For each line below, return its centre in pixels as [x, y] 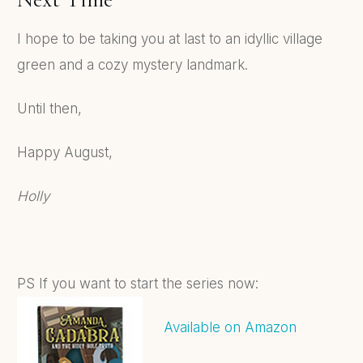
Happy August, [65, 152]
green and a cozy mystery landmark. [132, 64]
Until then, [49, 108]
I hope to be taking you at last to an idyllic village [170, 38]
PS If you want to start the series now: [138, 283]
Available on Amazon [230, 327]
